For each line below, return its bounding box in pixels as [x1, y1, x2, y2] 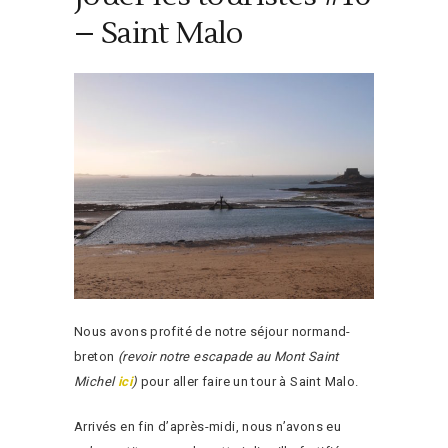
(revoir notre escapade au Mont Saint [117, 348, 339, 364]
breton [74, 348, 118, 364]
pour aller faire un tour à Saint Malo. [137, 373, 359, 389]
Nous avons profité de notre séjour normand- [74, 323, 351, 339]
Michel [74, 373, 118, 389]
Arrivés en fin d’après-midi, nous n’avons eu [74, 418, 342, 434]
